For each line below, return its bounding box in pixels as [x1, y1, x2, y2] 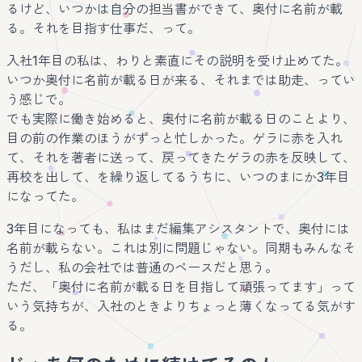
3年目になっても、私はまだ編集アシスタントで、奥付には [6, 220, 350, 237]
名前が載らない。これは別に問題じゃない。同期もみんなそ [6, 239, 356, 256]
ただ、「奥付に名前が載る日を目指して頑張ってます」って [6, 278, 356, 295]
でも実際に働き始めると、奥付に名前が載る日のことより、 [6, 110, 356, 127]
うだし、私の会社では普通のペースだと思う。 [6, 259, 278, 276]
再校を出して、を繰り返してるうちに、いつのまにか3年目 [6, 168, 350, 185]
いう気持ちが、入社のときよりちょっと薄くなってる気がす [6, 297, 356, 314]
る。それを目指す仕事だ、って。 [6, 19, 200, 36]
